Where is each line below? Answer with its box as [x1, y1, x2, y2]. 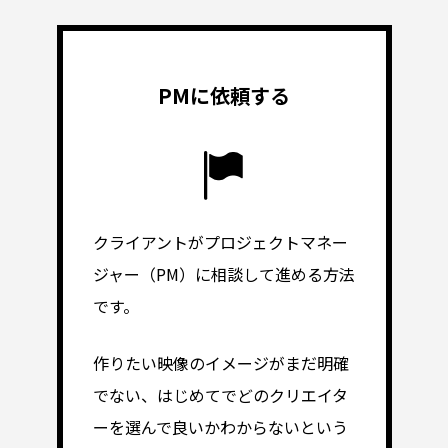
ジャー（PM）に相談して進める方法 [92, 262, 355, 287]
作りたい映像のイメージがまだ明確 [92, 351, 349, 376]
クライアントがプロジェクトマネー [92, 230, 348, 255]
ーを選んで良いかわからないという [92, 415, 348, 440]
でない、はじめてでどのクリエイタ [92, 383, 348, 408]
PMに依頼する [158, 81, 290, 111]
